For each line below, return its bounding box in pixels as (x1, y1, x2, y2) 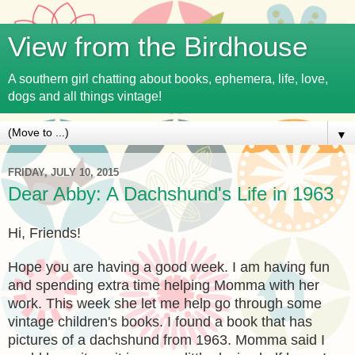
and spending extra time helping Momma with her (8, 277, 319, 293)
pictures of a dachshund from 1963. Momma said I (8, 331, 325, 348)
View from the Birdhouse (8, 32, 307, 62)
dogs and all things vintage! (8, 90, 162, 103)
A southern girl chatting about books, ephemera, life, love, (8, 72, 328, 86)
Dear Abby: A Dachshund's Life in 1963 (8, 183, 334, 204)
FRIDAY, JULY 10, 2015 (8, 166, 119, 178)
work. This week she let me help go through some (8, 295, 322, 311)
